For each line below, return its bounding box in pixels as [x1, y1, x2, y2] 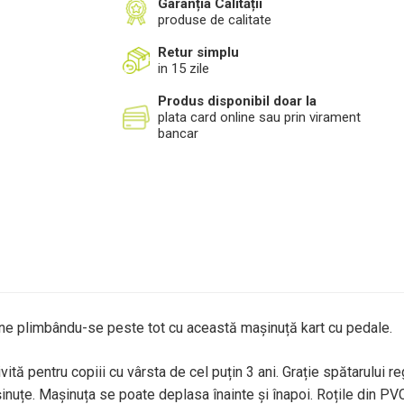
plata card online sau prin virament [158, 109, 361, 125]
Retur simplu [158, 44, 239, 60]
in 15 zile [158, 60, 209, 77]
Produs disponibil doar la [158, 93, 317, 109]
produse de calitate [158, 12, 271, 28]
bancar [158, 125, 198, 142]
